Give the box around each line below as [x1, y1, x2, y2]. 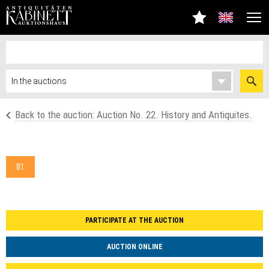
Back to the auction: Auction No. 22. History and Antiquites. [15, 109, 252, 121]
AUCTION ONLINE [106, 243, 163, 251]
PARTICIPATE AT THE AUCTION [85, 216, 184, 225]
